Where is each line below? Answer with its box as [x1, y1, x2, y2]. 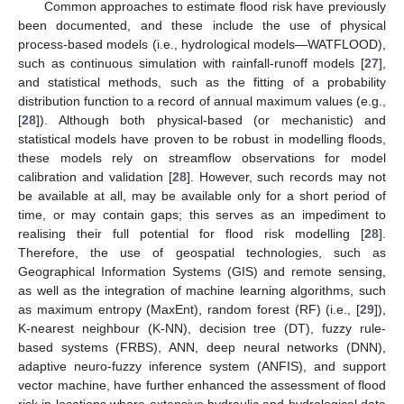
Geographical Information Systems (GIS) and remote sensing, [18, 263, 386, 279]
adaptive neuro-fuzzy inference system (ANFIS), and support [18, 358, 386, 373]
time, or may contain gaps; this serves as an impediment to [18, 207, 386, 222]
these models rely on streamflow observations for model [18, 150, 386, 165]
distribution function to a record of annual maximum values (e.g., [18, 93, 386, 108]
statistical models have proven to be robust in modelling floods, [18, 131, 386, 146]
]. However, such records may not [186, 169, 386, 184]
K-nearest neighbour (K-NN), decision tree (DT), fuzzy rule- [18, 320, 386, 335]
